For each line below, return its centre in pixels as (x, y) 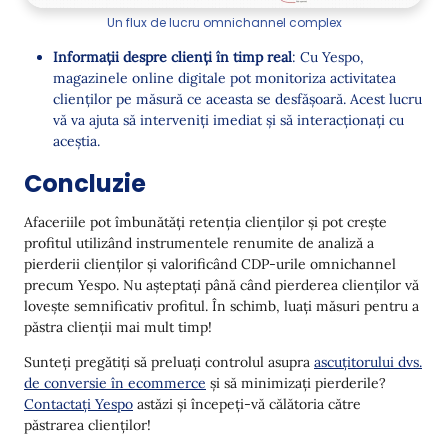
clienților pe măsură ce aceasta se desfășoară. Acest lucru (237, 99)
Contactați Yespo (78, 404)
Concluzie (85, 184)
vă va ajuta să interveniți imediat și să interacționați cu (228, 120)
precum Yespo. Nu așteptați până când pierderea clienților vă (221, 285)
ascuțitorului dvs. (368, 362)
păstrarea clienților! (87, 425)
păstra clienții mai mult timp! (118, 327)
